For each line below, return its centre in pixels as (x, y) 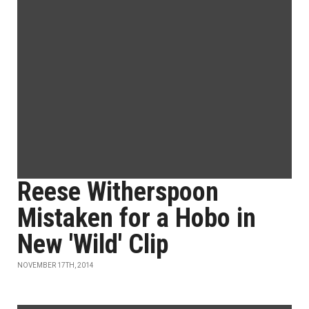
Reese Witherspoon (118, 192)
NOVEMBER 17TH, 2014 (56, 265)
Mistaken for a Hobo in (137, 218)
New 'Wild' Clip (93, 244)
